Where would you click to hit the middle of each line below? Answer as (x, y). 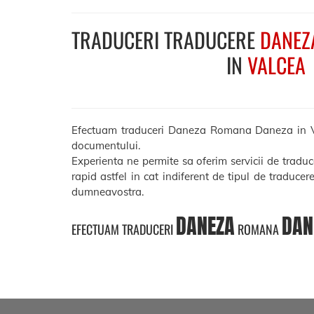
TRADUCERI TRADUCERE (166, 40)
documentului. (106, 145)
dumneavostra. (108, 191)
